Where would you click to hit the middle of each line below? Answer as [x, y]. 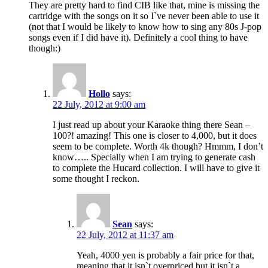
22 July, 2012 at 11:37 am [125, 235]
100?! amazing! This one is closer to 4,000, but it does [155, 136]
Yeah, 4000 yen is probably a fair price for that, [165, 255]
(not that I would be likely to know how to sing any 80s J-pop [145, 27]
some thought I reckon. [96, 179]
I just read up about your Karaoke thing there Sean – [151, 125]
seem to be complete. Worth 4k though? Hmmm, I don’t [158, 147]
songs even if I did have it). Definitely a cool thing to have [138, 38]
